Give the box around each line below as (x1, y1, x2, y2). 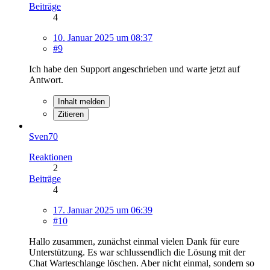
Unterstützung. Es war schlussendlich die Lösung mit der (29, 246, 245, 257)
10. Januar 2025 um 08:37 (53, 32, 152, 43)
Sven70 (29, 131, 58, 142)
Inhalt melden (58, 96, 105, 106)
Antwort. (29, 74, 63, 85)
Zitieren (58, 109, 84, 119)
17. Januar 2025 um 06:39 (53, 204, 152, 215)
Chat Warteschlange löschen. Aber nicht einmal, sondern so (29, 257, 254, 268)
